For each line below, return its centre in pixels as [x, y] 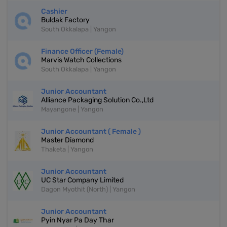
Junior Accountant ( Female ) [91, 132]
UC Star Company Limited [82, 180]
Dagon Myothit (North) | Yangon [88, 190]
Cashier [54, 12]
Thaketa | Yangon [67, 149]
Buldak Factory [65, 20]
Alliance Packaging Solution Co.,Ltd [97, 100]
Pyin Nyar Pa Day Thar [78, 220]
